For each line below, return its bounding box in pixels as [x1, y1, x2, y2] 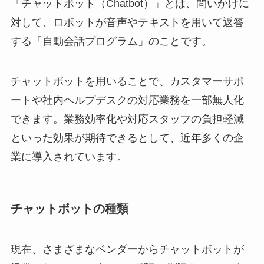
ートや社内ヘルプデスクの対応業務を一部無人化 [10, 94, 244, 106]
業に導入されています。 [10, 150, 127, 163]
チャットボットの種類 [10, 202, 128, 215]
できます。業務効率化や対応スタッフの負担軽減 [10, 113, 244, 125]
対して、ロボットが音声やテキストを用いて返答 [10, 16, 244, 28]
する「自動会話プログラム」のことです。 [10, 35, 212, 47]
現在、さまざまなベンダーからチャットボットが [10, 243, 244, 256]
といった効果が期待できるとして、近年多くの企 [10, 131, 244, 144]
